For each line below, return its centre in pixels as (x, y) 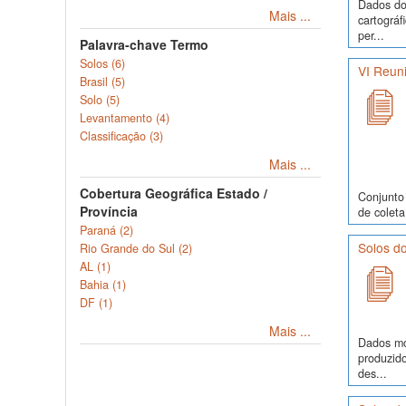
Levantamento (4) (125, 118)
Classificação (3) (121, 136)
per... (371, 35)
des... (372, 373)
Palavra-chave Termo (144, 44)
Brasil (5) (102, 82)
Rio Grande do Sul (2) (136, 248)
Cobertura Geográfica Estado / (174, 193)
